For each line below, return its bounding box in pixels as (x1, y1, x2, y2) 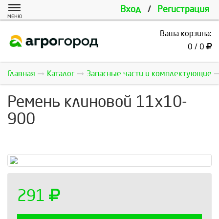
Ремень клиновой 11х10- (7, 94, 187, 110)
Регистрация (157, 5, 209, 14)
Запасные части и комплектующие (87, 69, 212, 78)
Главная (7, 69, 35, 78)
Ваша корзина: (160, 29, 212, 38)
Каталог (47, 69, 75, 78)
